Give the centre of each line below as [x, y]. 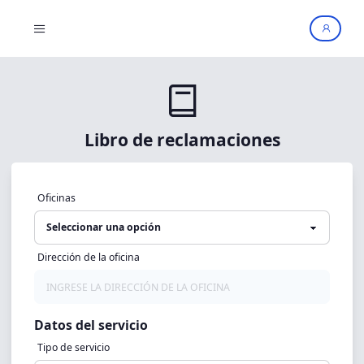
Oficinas [56, 198]
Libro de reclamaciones [182, 140]
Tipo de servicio [73, 347]
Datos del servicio [91, 325]
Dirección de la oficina [88, 257]
